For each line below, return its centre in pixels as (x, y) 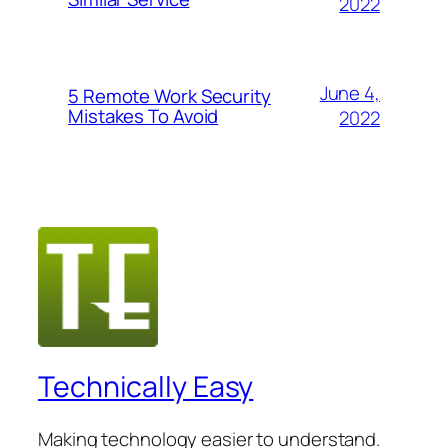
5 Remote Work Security (169, 96)
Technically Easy (146, 386)
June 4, (349, 93)
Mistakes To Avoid (143, 116)
